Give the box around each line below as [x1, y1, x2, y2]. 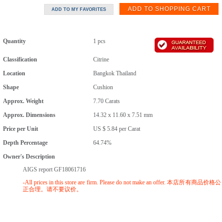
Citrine [93, 56, 109, 63]
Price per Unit [3, 125, 38, 132]
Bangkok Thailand [93, 70, 136, 77]
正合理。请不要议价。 [23, 186, 82, 193]
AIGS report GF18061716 [23, 166, 86, 173]
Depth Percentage [3, 139, 48, 146]
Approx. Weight [3, 98, 45, 105]
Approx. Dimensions [3, 111, 55, 118]
